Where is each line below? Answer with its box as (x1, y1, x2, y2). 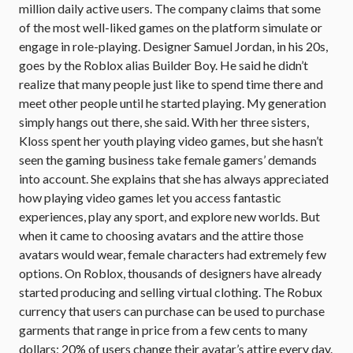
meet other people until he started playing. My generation (19, 95, 326, 110)
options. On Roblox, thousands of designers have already (19, 266, 321, 281)
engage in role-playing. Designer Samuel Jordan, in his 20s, (19, 39, 328, 54)
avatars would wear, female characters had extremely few (19, 247, 326, 262)
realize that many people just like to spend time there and (19, 76, 323, 91)
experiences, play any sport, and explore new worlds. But (19, 209, 320, 224)
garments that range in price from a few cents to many (19, 322, 307, 337)
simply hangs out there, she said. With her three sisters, (19, 114, 309, 129)
